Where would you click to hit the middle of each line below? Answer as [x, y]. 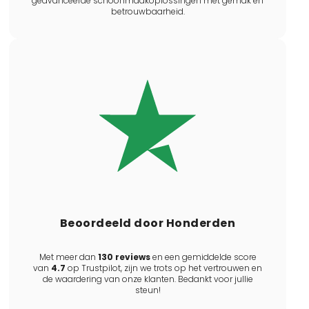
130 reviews [124, 257]
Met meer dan [68, 257]
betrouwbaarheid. [148, 12]
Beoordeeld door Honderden [148, 223]
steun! [148, 290]
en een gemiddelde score [203, 257]
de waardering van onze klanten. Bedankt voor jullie [148, 279]
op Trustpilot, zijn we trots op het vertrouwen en [164, 268]
